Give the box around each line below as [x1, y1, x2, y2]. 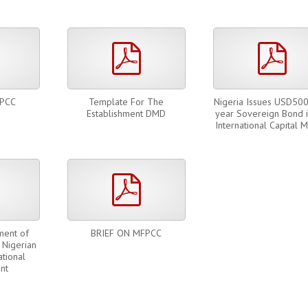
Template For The [88, 96, 164, 108]
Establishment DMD [86, 107, 166, 120]
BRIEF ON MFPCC [90, 227, 162, 239]
